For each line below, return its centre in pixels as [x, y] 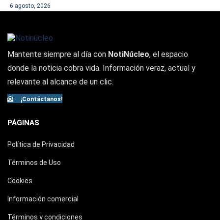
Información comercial [43, 199]
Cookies [20, 181]
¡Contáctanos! [41, 99]
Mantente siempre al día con [58, 54]
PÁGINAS [23, 123]
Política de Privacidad [41, 144]
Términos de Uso [34, 163]
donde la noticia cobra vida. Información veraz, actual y [101, 68]
